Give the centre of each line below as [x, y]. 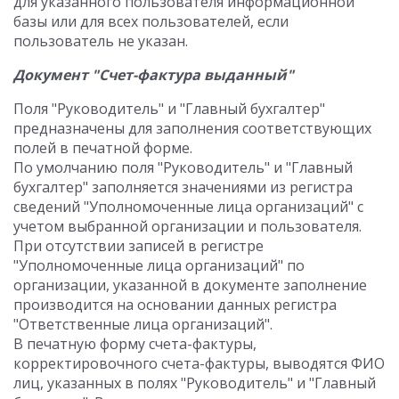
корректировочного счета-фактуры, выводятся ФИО [199, 363]
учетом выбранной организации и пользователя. [187, 226]
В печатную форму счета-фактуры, [135, 344]
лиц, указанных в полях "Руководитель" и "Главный [195, 383]
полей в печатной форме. [103, 148]
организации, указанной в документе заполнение [190, 285]
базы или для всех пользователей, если [151, 21]
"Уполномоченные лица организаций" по [159, 265]
